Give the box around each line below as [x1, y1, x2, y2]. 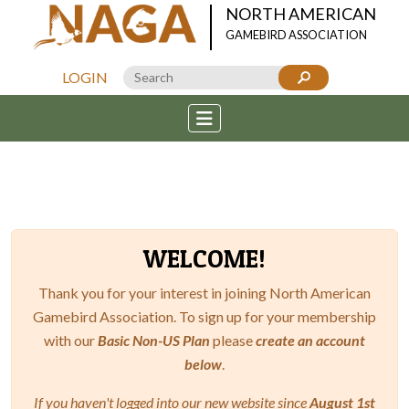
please [210, 331, 256, 349]
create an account [256, 331, 365, 349]
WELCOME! [143, 244, 266, 274]
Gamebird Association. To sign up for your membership [33, 308, 376, 325]
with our [44, 331, 98, 349]
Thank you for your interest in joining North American [38, 284, 371, 301]
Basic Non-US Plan [98, 331, 210, 349]
